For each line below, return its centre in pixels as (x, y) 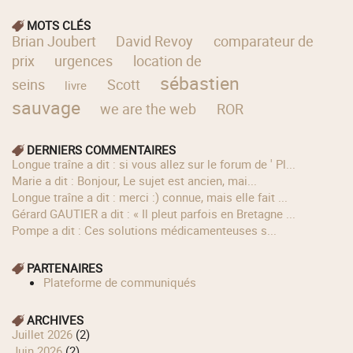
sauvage (46, 108)
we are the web (149, 109)
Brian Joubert (54, 41)
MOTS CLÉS (59, 26)
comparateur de (263, 41)
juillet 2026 (46, 334)
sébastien (199, 84)
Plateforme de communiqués (124, 282)
